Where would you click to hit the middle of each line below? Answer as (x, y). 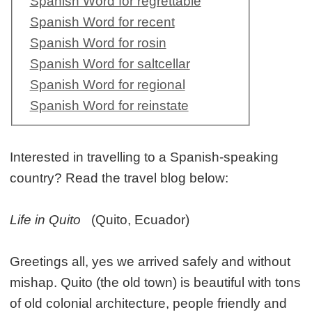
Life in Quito (46, 220)
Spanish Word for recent (102, 22)
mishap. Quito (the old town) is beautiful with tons (156, 283)
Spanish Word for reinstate (109, 106)
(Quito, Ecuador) (135, 220)
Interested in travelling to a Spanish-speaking (145, 157)
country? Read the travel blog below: (119, 178)
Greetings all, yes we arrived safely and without (150, 262)
